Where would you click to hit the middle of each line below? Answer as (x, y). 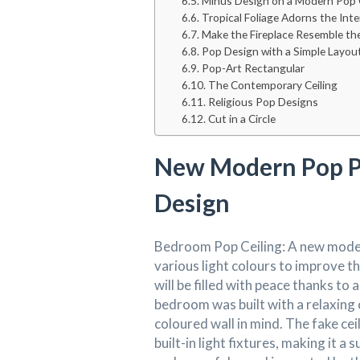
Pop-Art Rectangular (253, 67)
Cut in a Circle (241, 118)
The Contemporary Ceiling (272, 84)
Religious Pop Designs (263, 101)
